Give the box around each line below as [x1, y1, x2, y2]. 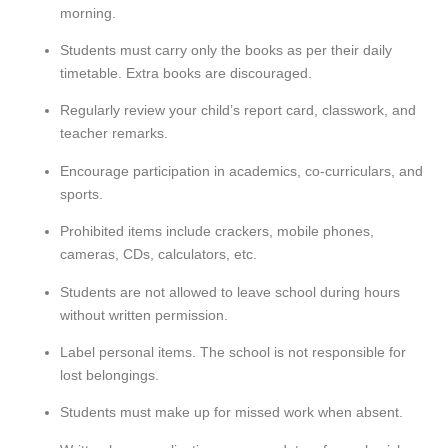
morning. [60, 4, 116, 21]
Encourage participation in [60, 162, 229, 179]
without [60, 306, 109, 323]
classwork [322, 102, 384, 119]
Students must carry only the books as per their [60, 42, 363, 59]
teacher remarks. [60, 125, 168, 142]
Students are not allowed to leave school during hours [60, 283, 400, 300]
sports [60, 185, 99, 202]
